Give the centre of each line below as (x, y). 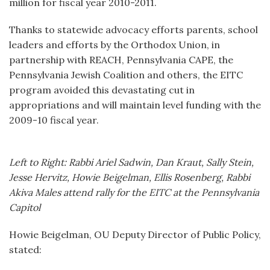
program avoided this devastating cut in (102, 90)
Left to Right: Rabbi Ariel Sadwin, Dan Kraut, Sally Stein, (131, 162)
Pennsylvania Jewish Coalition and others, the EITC (126, 75)
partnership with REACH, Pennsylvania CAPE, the (121, 60)
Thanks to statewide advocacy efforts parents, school (133, 30)
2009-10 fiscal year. (54, 120)
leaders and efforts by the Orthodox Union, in (115, 45)
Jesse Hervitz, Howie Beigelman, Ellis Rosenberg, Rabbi (130, 177)
